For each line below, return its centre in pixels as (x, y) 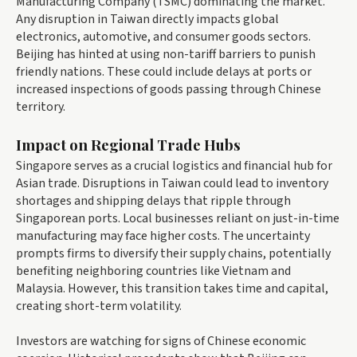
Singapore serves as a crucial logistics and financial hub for (174, 165)
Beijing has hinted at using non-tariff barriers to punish (166, 54)
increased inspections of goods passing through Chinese (169, 89)
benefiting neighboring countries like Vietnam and (153, 271)
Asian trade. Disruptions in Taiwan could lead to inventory (172, 183)
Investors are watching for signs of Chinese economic (161, 341)
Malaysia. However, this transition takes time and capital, (172, 288)
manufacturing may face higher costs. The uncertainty (163, 235)
